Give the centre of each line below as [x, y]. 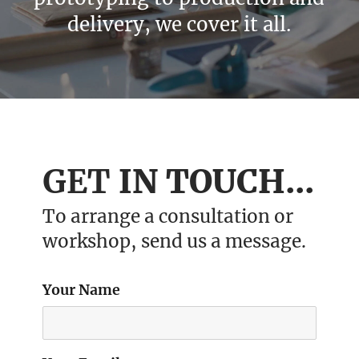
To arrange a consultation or [168, 216]
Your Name [82, 290]
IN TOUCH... [213, 182]
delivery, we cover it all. [179, 25]
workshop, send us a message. [175, 241]
